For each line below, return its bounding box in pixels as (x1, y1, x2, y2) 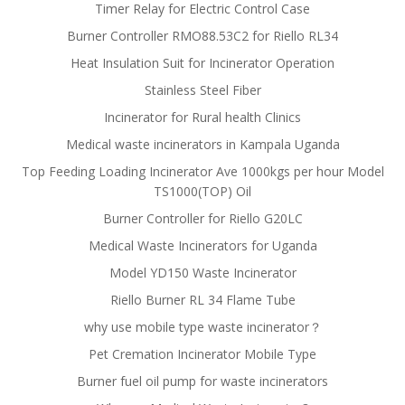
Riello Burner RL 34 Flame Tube (109, 291, 296, 308)
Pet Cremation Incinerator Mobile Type (89, 345, 316, 363)
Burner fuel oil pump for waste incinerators (77, 372, 328, 390)
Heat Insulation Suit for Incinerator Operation (71, 54, 334, 71)
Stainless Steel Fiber (144, 81, 261, 99)
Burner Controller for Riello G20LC (102, 210, 303, 227)
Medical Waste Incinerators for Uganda (88, 237, 317, 254)
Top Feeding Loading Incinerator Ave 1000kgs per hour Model (21, 163, 384, 180)
